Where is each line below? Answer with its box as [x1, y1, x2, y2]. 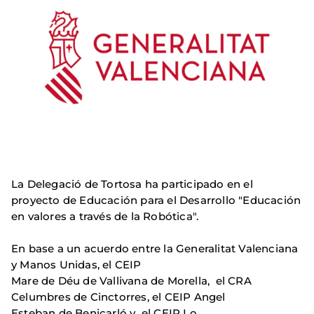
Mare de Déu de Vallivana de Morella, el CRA [11, 274, 252, 288]
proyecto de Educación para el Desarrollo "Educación [11, 193, 301, 207]
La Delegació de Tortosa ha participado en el [11, 177, 253, 191]
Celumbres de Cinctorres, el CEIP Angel [11, 290, 226, 304]
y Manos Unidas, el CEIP [11, 258, 142, 272]
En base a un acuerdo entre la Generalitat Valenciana [11, 242, 299, 256]
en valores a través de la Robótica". [11, 210, 199, 224]
